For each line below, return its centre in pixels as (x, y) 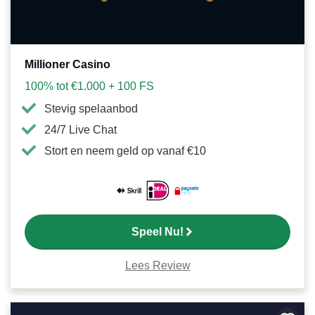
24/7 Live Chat (81, 130)
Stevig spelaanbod (91, 109)
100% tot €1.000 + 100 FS (89, 86)
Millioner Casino (67, 65)
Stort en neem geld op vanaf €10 (125, 151)
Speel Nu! (157, 231)
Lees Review (157, 265)
